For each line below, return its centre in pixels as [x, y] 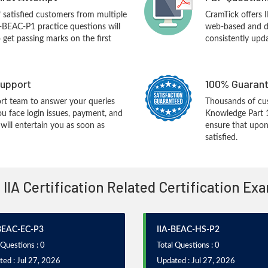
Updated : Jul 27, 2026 [196, 261]
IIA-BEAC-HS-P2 [188, 230]
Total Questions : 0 [188, 246]
